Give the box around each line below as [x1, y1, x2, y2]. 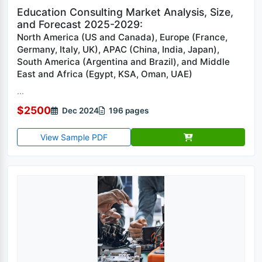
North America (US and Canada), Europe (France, [17, 32, 227, 43]
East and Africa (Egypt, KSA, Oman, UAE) [17, 68, 192, 80]
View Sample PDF [40, 132, 108, 142]
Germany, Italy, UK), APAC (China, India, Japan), [17, 44, 219, 55]
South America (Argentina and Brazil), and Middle [17, 56, 230, 67]
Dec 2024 [60, 105, 99, 115]
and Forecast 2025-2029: [17, 18, 143, 30]
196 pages [107, 105, 149, 115]
